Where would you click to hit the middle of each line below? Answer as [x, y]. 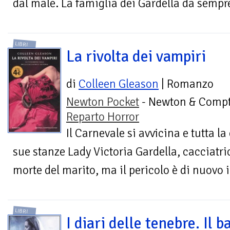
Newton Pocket [103, 102]
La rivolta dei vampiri [136, 56]
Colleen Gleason [119, 84]
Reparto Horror [103, 117]
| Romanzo [186, 84]
